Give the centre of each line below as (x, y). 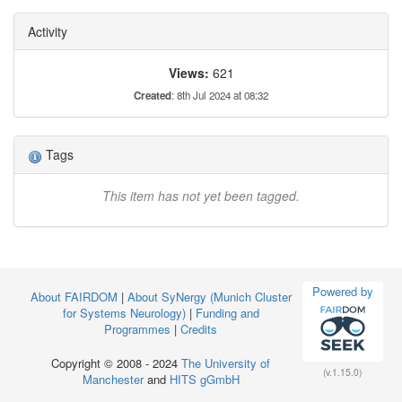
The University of (226, 363)
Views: (188, 73)
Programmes (137, 329)
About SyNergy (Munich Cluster (209, 297)
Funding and (227, 313)
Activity (48, 32)
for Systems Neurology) (124, 313)
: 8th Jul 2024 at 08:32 (220, 96)
